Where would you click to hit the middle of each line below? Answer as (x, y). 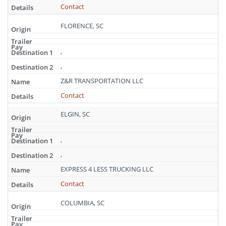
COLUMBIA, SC (82, 203)
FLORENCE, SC (82, 25)
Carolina (20, 7)
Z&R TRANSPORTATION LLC (102, 80)
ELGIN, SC (75, 114)
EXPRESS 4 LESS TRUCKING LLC (107, 169)
